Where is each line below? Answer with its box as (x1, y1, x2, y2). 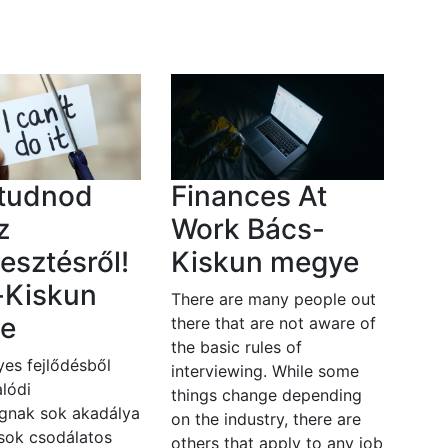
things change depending (170, 385, 362, 406)
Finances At (170, 179, 327, 214)
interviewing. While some (170, 361, 359, 382)
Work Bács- (170, 212, 325, 247)
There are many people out (170, 289, 376, 310)
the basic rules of (170, 337, 302, 358)
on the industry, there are (170, 409, 361, 430)
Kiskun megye (170, 245, 359, 280)
